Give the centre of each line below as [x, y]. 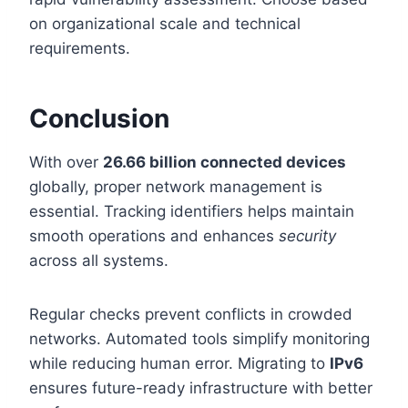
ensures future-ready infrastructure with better [201, 388]
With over [66, 162]
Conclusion [99, 118]
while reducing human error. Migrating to [179, 363]
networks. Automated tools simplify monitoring [199, 338]
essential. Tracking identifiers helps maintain [192, 211]
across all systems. [99, 260]
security [307, 235]
